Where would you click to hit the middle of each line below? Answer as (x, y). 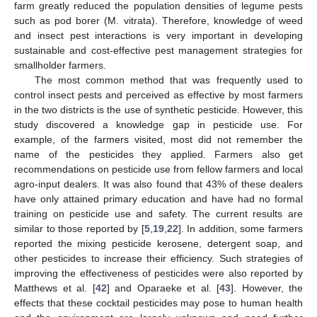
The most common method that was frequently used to (168, 80)
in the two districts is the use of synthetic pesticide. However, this (158, 110)
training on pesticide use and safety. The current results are (158, 214)
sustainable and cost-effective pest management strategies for (158, 51)
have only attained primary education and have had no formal (158, 199)
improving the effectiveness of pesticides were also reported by (158, 273)
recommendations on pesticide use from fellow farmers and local (158, 169)
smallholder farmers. (60, 65)
